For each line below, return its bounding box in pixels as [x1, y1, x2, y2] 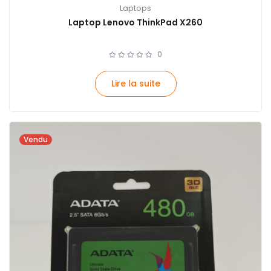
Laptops [120, 2, 151, 13]
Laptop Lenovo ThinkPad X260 [68, 16, 203, 28]
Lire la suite [111, 77, 160, 90]
